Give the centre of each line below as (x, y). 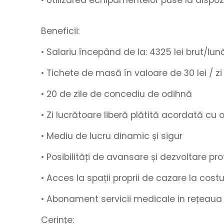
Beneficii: (60, 31)
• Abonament (71, 199)
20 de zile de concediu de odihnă (119, 94)
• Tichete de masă (81, 73)
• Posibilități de (74, 157)
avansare (127, 157)
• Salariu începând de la (93, 52)
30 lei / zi (203, 73)
